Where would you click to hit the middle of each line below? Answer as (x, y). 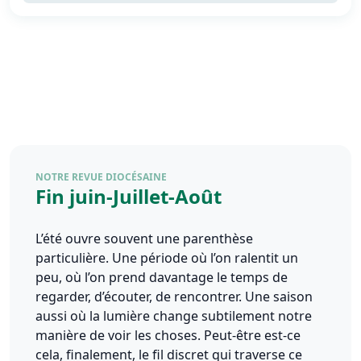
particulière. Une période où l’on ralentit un (167, 258)
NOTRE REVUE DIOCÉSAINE (101, 177)
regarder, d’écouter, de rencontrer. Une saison (174, 297)
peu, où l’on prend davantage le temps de (162, 277)
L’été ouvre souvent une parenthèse (144, 239)
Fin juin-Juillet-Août (129, 196)
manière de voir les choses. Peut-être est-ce (168, 335)
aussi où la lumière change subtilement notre (174, 316)
